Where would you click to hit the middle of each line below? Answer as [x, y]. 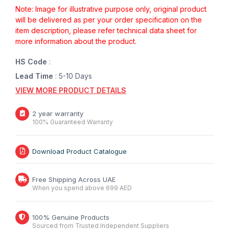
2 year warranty [58, 114]
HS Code [32, 62]
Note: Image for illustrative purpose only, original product [111, 9]
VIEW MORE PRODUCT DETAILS [71, 90]
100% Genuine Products [71, 217]
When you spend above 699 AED [82, 188]
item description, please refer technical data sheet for [106, 31]
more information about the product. [76, 41]
